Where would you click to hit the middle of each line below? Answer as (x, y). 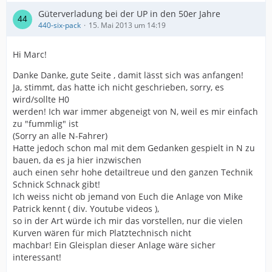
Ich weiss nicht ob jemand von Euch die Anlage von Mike (128, 196)
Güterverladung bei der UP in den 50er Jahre (129, 14)
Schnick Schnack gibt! (56, 184)
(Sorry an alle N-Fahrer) (60, 136)
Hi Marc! (30, 54)
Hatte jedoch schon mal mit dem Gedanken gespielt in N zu (134, 148)
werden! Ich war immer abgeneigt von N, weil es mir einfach (135, 111)
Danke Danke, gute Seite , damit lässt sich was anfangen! (128, 75)
